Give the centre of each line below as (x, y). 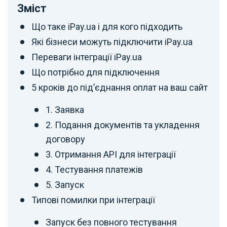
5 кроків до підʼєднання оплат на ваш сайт (120, 87)
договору (65, 139)
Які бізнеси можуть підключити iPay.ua (112, 42)
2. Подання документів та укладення (123, 125)
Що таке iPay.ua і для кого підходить (107, 26)
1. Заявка (65, 109)
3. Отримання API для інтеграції (111, 154)
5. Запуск (65, 184)
